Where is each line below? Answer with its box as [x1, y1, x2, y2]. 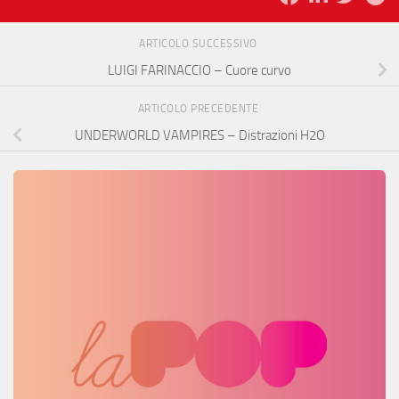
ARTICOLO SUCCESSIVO [139, 37, 260, 51]
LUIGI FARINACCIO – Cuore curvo [108, 61, 291, 78]
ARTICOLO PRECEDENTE [137, 102, 262, 116]
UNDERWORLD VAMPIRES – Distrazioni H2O [74, 126, 325, 143]
